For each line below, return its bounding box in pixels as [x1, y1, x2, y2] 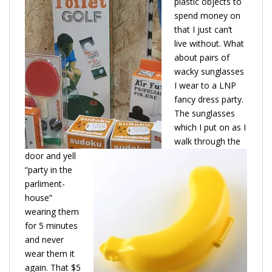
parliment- [25, 177, 65, 189]
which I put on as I [174, 121, 246, 133]
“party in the [25, 163, 72, 175]
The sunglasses [174, 107, 235, 119]
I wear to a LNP [174, 79, 236, 91]
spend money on [174, 9, 240, 21]
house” [25, 191, 52, 203]
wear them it [25, 247, 75, 259]
